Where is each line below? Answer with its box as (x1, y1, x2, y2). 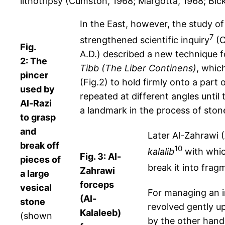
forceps (80, 179, 114, 190)
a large (20, 168, 49, 179)
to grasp (20, 112, 56, 123)
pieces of (20, 154, 61, 165)
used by (20, 84, 55, 95)
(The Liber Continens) (101, 63, 196, 74)
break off (20, 140, 59, 151)
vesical (20, 182, 52, 193)
